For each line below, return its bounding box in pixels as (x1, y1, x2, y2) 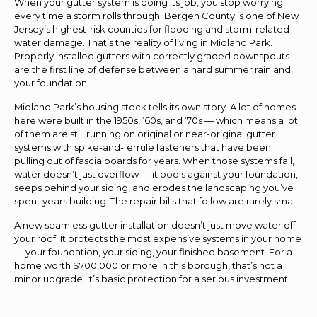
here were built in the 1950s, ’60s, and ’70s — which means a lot (14, 114, 298, 126)
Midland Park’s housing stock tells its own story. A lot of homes (14, 100, 296, 113)
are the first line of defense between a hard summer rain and (14, 63, 291, 75)
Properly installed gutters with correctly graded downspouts (14, 50, 289, 62)
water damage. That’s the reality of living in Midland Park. (14, 36, 272, 48)
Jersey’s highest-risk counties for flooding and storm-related (14, 23, 289, 35)
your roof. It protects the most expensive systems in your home (14, 232, 301, 244)
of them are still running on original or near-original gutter (14, 127, 275, 139)
